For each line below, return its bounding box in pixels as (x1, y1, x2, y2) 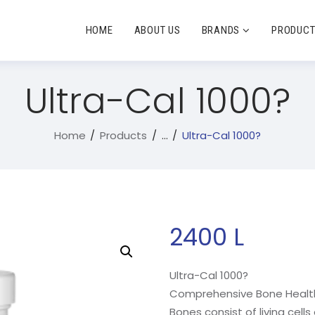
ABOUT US (134, 23, 181, 37)
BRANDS (201, 23, 240, 37)
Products (100, 128, 148, 143)
